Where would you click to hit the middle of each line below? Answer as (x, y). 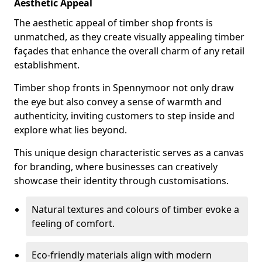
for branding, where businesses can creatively (116, 167)
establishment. (47, 65)
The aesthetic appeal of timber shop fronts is (113, 23)
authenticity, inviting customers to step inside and (124, 116)
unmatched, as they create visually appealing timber (129, 37)
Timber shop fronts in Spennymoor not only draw (124, 88)
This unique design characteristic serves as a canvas (129, 153)
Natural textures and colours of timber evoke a (135, 209)
